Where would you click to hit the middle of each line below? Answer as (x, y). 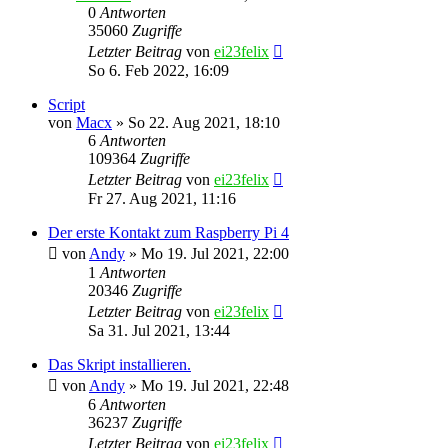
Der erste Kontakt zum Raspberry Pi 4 (168, 232)
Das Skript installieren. (119, 364)
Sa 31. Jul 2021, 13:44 (159, 330)
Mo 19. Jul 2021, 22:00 (215, 253)
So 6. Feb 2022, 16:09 (158, 70)
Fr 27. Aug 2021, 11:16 (162, 198)
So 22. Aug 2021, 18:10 (204, 122)
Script (66, 104)
